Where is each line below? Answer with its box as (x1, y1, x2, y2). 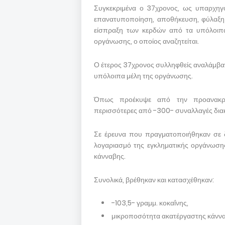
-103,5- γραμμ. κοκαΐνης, (111, 198, 188, 208)
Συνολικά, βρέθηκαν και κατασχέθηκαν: (94, 175, 214, 185)
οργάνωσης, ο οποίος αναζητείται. (94, 36, 199, 46)
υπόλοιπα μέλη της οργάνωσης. (94, 71, 193, 81)
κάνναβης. (94, 151, 126, 161)
